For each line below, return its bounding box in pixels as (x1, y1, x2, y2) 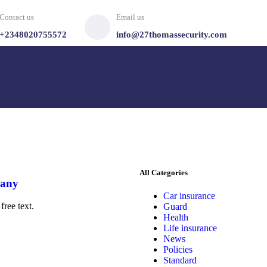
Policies (163, 244, 193, 255)
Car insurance (163, 191, 215, 201)
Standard (163, 255, 197, 266)
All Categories (139, 167, 188, 177)
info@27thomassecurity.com (116, 30, 227, 39)
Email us (116, 13, 144, 21)
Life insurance (163, 223, 217, 234)
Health (163, 212, 188, 223)
